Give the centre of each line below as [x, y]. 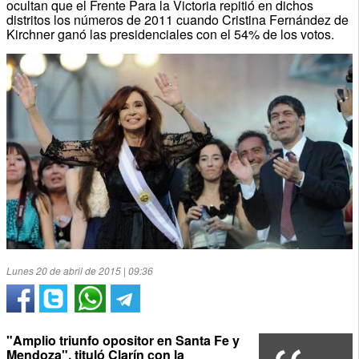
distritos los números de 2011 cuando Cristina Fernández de [177, 19]
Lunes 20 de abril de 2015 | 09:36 [79, 270]
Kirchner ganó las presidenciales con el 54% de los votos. [170, 34]
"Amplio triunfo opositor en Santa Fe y [123, 340]
